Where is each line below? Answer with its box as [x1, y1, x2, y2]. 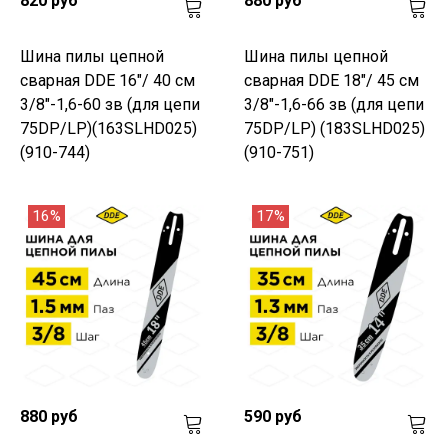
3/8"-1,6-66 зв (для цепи [244, 94, 424, 114]
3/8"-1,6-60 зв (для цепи [20, 94, 200, 114]
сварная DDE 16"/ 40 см [20, 70, 195, 90]
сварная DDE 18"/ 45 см [244, 70, 419, 90]
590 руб [244, 406, 302, 426]
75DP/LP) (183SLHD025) [244, 118, 425, 138]
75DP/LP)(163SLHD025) [20, 118, 197, 138]
